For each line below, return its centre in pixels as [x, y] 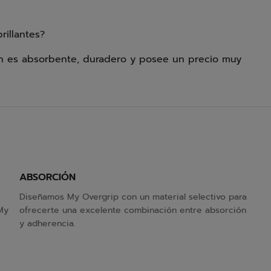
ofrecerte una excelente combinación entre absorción [133, 210]
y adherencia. [47, 224]
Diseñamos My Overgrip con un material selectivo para [133, 197]
